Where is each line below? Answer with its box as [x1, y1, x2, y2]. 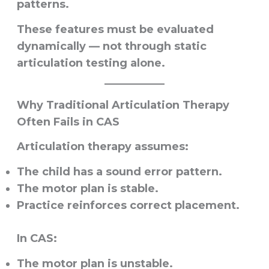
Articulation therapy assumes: [16, 140, 189, 154]
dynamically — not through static [16, 40, 207, 53]
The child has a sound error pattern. [16, 165, 222, 179]
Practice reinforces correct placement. [16, 199, 240, 213]
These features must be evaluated [16, 23, 214, 37]
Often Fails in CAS [16, 115, 119, 129]
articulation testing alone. [16, 56, 165, 70]
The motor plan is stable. [16, 182, 159, 196]
